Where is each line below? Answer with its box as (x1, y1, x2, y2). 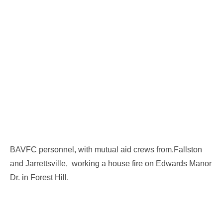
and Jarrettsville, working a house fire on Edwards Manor (10, 159, 212, 168)
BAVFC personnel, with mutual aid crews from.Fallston (10, 145, 202, 154)
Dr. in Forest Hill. (10, 173, 69, 182)
